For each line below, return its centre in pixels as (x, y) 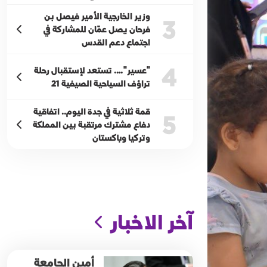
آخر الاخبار (151, 222)
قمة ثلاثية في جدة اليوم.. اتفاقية (92, 111)
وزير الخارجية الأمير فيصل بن (97, 16)
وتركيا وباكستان (121, 138)
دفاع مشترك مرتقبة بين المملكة (91, 125)
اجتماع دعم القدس (116, 42)
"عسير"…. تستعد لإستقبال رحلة (92, 70)
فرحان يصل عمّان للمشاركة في (97, 29)
